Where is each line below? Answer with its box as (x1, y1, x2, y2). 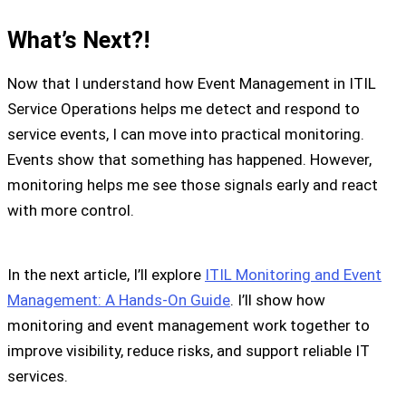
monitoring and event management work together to (7, 315, 370, 334)
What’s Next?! (7, 26, 150, 54)
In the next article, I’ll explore (7, 265, 205, 284)
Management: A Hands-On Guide (7, 290, 230, 309)
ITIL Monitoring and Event (205, 265, 382, 284)
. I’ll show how (230, 290, 325, 309)
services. (7, 366, 68, 385)
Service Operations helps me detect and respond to (7, 100, 360, 119)
